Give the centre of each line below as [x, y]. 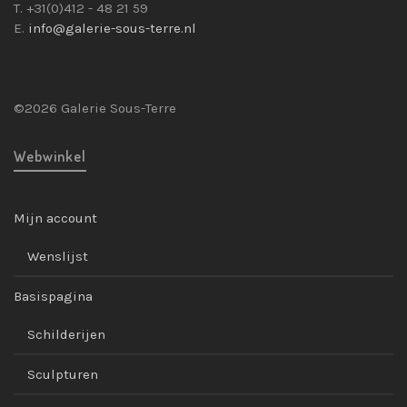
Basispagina [53, 297]
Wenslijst [58, 257]
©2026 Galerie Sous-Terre [95, 109]
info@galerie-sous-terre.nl [112, 29]
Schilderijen [66, 335]
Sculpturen [63, 375]
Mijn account [55, 218]
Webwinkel [50, 157]
